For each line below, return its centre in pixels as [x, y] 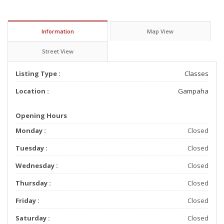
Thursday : [33, 183]
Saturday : [33, 218]
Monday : [31, 130]
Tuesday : [31, 148]
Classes [196, 73]
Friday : [27, 200]
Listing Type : [38, 73]
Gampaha [193, 91]
